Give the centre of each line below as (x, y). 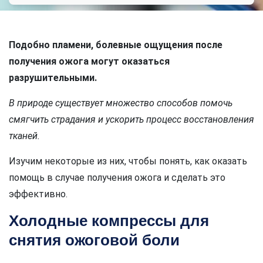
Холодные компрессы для (109, 221)
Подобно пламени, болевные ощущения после (116, 45)
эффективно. (38, 194)
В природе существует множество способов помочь (121, 103)
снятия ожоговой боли (94, 240)
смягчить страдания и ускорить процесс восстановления (131, 119)
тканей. (24, 136)
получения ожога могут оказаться (89, 61)
